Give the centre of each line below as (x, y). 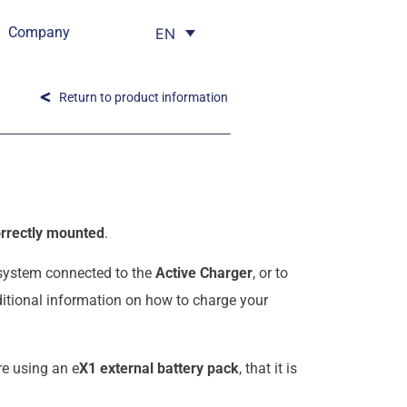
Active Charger (204, 273)
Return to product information (144, 97)
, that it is (268, 368)
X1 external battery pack (159, 368)
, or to (270, 273)
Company (40, 32)
